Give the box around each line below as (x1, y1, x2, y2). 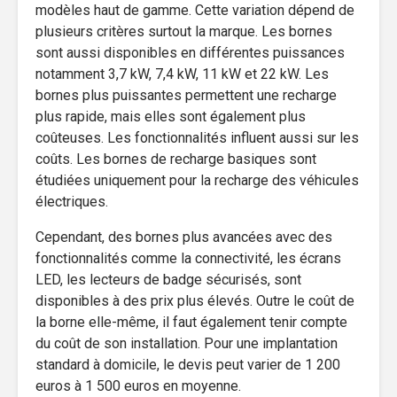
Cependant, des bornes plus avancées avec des (35, 228, 332, 245)
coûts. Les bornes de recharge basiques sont (35, 150, 316, 167)
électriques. (35, 192, 108, 210)
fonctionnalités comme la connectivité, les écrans (35, 249, 341, 267)
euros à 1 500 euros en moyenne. (35, 377, 241, 394)
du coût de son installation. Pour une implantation (35, 334, 338, 352)
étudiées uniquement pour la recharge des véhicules (35, 171, 359, 189)
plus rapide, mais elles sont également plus (35, 107, 306, 125)
